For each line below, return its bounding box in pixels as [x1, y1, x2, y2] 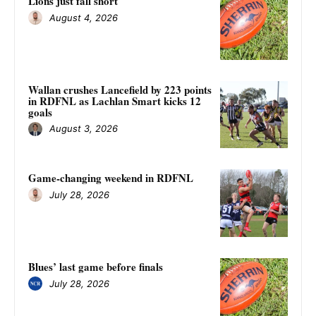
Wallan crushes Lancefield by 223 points [28, 81, 212, 97]
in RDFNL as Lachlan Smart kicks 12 [28, 92, 201, 109]
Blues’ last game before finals [28, 259, 163, 275]
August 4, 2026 [49, 11, 118, 23]
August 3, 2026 [49, 123, 118, 135]
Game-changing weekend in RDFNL [28, 170, 193, 186]
